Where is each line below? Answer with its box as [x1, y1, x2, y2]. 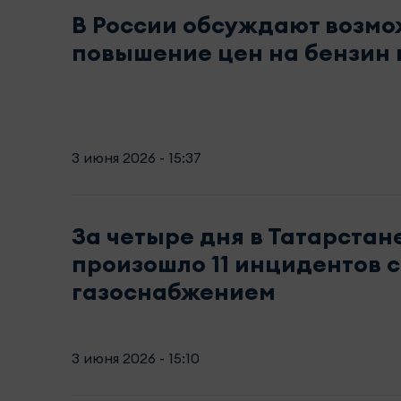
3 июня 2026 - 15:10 [72, 349, 200, 367]
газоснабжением [72, 276, 276, 306]
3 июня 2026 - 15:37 [72, 148, 201, 166]
